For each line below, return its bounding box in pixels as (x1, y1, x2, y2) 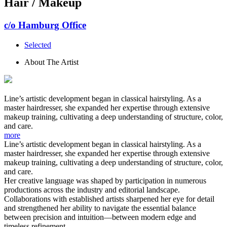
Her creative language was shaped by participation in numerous (4, 176, 206, 185)
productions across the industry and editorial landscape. (4, 185, 180, 194)
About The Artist (24, 57, 79, 66)
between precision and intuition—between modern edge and (4, 212, 196, 221)
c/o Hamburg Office (4, 19, 86, 30)
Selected (24, 40, 51, 49)
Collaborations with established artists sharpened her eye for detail (4, 194, 214, 203)
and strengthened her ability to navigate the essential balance (4, 203, 196, 212)
